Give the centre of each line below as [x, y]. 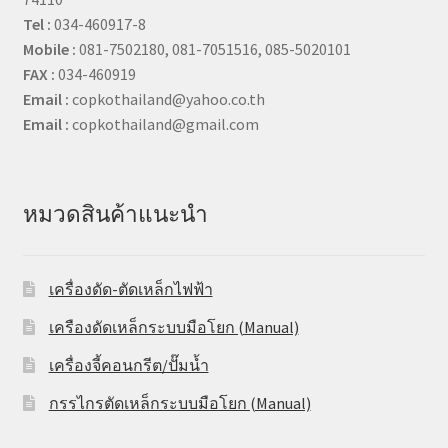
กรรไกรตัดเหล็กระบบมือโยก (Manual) [179, 403]
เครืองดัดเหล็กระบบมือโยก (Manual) [173, 327]
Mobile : [49, 48]
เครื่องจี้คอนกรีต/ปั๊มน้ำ [128, 365]
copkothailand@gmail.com [163, 123]
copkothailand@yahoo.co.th [166, 98]
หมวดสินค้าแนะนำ [115, 214]
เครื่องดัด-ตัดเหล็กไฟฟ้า [130, 289]
